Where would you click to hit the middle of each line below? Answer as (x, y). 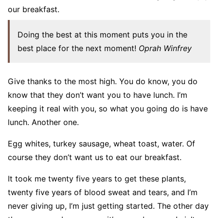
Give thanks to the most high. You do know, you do (103, 82)
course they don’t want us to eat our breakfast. (95, 157)
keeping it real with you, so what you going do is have (108, 109)
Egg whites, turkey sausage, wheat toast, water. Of (101, 144)
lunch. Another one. (43, 122)
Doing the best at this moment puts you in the (102, 35)
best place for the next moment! (77, 48)
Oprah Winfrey (164, 48)
